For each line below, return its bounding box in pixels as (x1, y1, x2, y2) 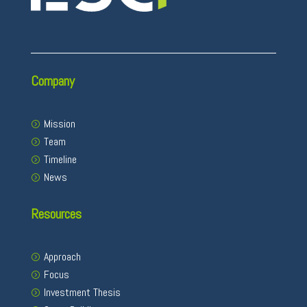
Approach (43, 249, 81, 264)
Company (30, 71, 75, 90)
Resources (30, 204, 82, 223)
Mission (43, 116, 75, 131)
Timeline (43, 151, 77, 167)
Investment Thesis (43, 284, 121, 299)
